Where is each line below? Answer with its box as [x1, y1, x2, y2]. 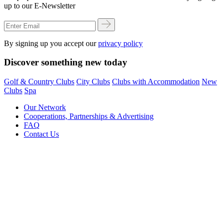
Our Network [24, 103, 66, 112]
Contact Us [24, 130, 59, 139]
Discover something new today [4, 57, 127, 68]
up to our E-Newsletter [4, 1, 75, 10]
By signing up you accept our [4, 39, 98, 48]
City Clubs [76, 77, 110, 86]
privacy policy [98, 39, 143, 48]
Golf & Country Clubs [4, 77, 74, 86]
